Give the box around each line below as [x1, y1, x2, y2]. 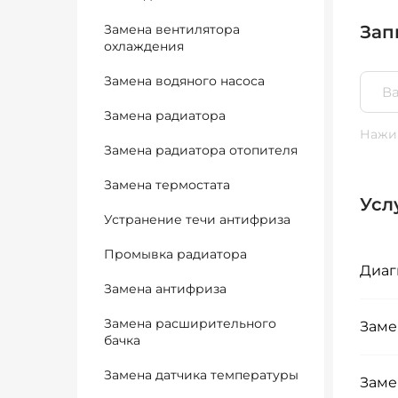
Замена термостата [104, 177, 230, 193]
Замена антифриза [104, 281, 227, 297]
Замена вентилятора [104, 21, 240, 37]
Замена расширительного [104, 315, 276, 331]
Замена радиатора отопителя [104, 142, 298, 158]
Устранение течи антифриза [104, 211, 291, 227]
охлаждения [104, 38, 184, 54]
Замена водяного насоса [104, 73, 265, 89]
